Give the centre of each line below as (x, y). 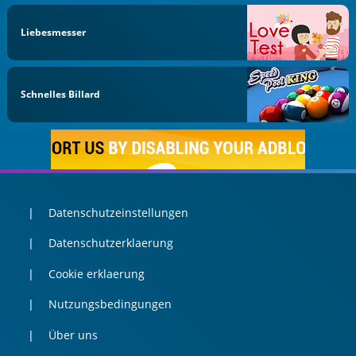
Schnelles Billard (61, 95)
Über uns (73, 335)
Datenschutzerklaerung (110, 243)
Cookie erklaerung (96, 273)
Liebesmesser (54, 32)
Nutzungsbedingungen (110, 304)
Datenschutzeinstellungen (118, 212)
